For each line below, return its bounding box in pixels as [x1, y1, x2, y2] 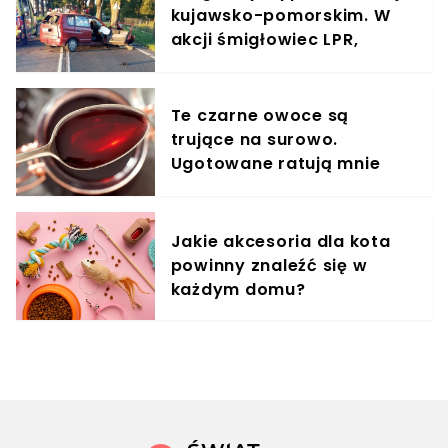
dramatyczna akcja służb [170, 52, 397, 76]
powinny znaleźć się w [170, 254, 368, 278]
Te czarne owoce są [170, 104, 350, 128]
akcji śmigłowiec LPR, [170, 28, 359, 52]
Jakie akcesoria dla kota [170, 230, 391, 254]
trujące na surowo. [170, 128, 339, 152]
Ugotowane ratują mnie [170, 152, 381, 176]
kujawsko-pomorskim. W [170, 4, 391, 28]
